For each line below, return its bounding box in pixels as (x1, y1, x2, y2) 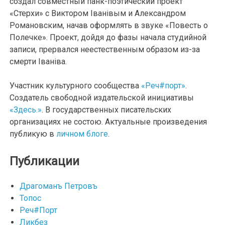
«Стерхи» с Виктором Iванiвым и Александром (10, 9, 186, 19)
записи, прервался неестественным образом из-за (10, 45, 200, 55)
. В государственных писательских (42, 105, 172, 115)
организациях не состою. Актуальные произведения (10, 117, 207, 127)
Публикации (10, 154, 80, 169)
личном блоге (56, 129, 108, 139)
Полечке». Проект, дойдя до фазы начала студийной (10, 33, 207, 43)
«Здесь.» (10, 105, 42, 115)
